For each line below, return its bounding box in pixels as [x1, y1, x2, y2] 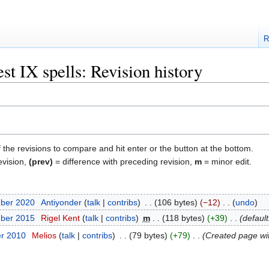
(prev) [29, 156, 53, 166]
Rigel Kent [40, 213, 80, 223]
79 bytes [131, 231, 165, 241]
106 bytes [157, 197, 195, 207]
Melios [31, 231, 56, 241]
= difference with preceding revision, [53, 156, 195, 166]
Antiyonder [40, 197, 82, 207]
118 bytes [165, 213, 202, 223]
